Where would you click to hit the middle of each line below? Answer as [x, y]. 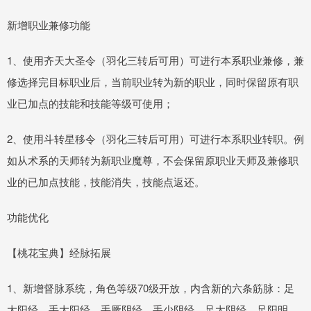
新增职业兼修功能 [49, 24]
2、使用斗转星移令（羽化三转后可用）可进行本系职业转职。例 [155, 138]
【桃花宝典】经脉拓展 [59, 252]
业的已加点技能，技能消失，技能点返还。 [106, 181]
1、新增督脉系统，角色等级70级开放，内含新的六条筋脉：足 [151, 287]
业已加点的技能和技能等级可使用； [90, 103]
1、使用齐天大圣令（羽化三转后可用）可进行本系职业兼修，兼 [155, 60]
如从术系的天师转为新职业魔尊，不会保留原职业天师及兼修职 [153, 160]
